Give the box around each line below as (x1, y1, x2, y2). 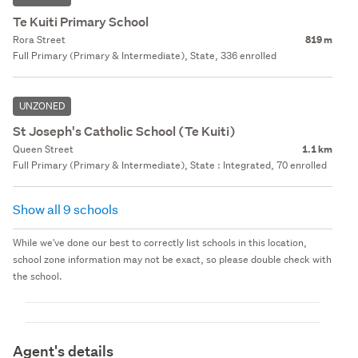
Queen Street (13, 141, 74, 156)
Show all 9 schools (13, 200, 121, 217)
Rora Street (13, 32, 66, 46)
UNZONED (19, 98, 65, 113)
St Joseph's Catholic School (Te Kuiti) (13, 122, 236, 140)
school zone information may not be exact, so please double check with (13, 252, 332, 266)
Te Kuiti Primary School (13, 13, 149, 30)
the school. (13, 268, 62, 283)
